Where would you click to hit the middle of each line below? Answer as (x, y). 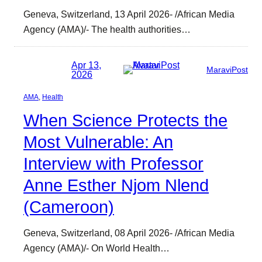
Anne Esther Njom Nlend (116, 185)
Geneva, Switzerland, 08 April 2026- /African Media (129, 232)
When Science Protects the (125, 120)
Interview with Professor (113, 163)
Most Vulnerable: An (98, 142)
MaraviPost (227, 69)
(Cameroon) (69, 207)
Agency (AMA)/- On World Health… (96, 248)
